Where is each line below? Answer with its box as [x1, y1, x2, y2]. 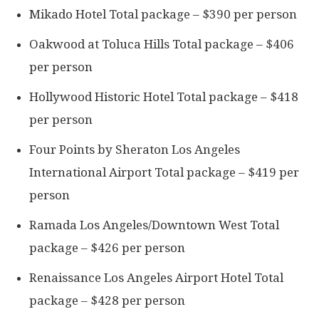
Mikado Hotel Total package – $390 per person [29, 7, 297, 22]
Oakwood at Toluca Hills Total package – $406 [29, 37, 294, 52]
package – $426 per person [29, 241, 185, 256]
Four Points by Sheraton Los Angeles [29, 142, 240, 157]
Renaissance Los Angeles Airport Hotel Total [29, 271, 283, 286]
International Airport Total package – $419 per [29, 165, 299, 180]
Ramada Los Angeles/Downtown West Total [29, 218, 279, 233]
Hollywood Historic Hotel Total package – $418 [29, 90, 298, 105]
